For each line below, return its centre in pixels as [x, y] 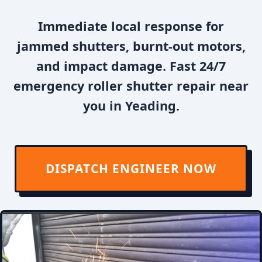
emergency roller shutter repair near [131, 86]
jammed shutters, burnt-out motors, [131, 46]
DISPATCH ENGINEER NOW [131, 168]
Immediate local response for [131, 26]
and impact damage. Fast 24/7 [131, 66]
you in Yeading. [131, 106]
